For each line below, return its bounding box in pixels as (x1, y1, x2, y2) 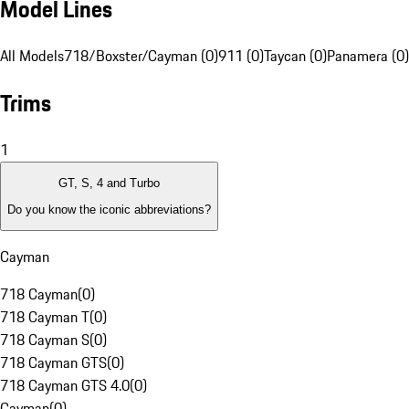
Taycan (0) (264, 45, 327, 68)
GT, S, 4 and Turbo (58, 176, 160, 191)
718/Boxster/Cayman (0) (64, 45, 218, 68)
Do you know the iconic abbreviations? (7, 202, 211, 216)
